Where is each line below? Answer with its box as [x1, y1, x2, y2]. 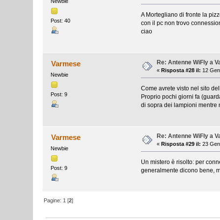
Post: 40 [51, 17, 71, 24]
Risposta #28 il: [161, 67, 201, 73]
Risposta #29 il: [161, 140, 201, 147]
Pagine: [44, 197, 63, 204]
